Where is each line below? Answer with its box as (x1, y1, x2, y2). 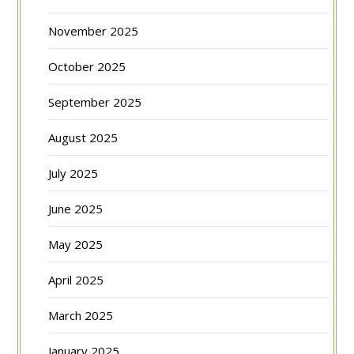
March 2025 (48, 307, 114, 323)
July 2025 (48, 164, 99, 181)
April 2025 (48, 271, 104, 288)
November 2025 (48, 22, 139, 39)
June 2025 (48, 200, 104, 217)
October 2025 (48, 58, 126, 74)
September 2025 (48, 93, 142, 110)
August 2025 (48, 129, 119, 145)
